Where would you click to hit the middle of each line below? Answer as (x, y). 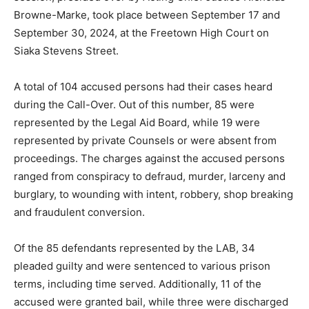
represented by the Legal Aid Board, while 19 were (137, 123)
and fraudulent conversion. (79, 212)
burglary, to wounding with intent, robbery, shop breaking (153, 195)
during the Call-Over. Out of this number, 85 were (134, 105)
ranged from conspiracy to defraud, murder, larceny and (150, 177)
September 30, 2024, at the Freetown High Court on (141, 33)
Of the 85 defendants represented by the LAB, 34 (134, 248)
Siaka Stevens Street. (66, 51)
